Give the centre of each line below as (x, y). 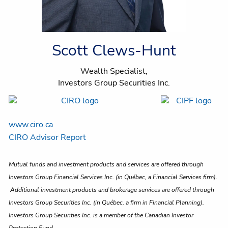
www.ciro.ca (31, 125)
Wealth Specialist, (114, 71)
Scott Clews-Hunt (114, 50)
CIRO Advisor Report (48, 138)
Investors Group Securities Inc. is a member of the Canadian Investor (101, 216)
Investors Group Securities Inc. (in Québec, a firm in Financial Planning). (107, 203)
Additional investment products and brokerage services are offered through (112, 190)
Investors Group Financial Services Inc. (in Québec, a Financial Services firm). (113, 177)
